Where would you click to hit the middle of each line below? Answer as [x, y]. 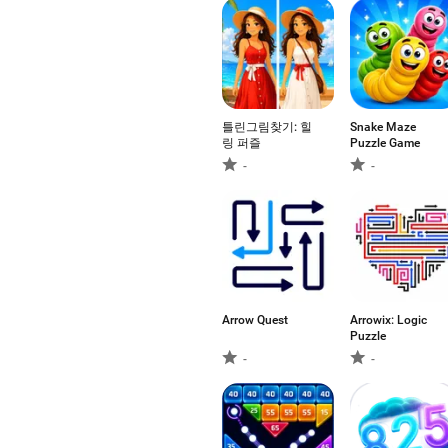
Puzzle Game [385, 143]
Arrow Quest [255, 320]
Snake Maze [383, 127]
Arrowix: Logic [388, 320]
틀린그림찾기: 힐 [267, 127]
